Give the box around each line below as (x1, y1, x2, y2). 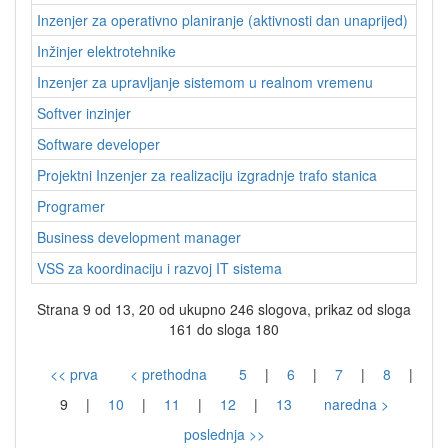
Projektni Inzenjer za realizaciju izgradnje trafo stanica (37, 165, 377, 186)
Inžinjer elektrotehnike (37, 41, 176, 62)
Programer (37, 196, 105, 217)
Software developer (37, 134, 160, 155)
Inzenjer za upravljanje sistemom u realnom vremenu (37, 72, 373, 93)
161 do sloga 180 (169, 319, 279, 340)
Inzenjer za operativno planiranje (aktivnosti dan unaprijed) (37, 10, 408, 31)
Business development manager (37, 227, 241, 248)
